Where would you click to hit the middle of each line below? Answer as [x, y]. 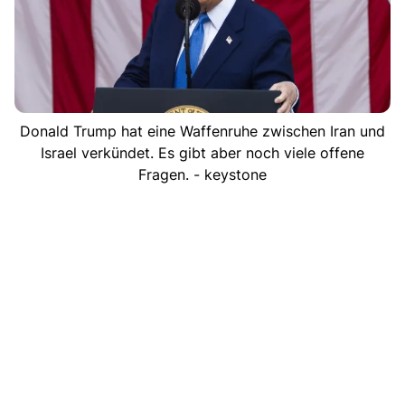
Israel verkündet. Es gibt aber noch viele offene [202, 152]
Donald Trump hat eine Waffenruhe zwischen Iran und [202, 131]
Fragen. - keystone [202, 174]
